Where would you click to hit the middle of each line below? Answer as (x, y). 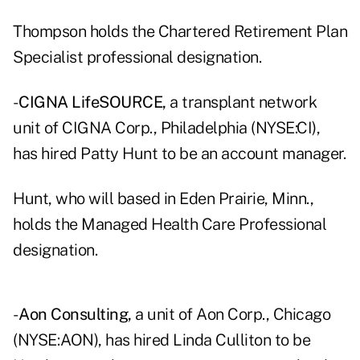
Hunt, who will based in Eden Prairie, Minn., (163, 199)
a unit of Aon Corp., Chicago (231, 315)
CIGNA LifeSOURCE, (92, 102)
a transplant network (241, 102)
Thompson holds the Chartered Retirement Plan (180, 32)
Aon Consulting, (75, 315)
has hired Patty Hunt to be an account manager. (179, 154)
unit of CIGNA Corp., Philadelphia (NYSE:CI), (166, 128)
